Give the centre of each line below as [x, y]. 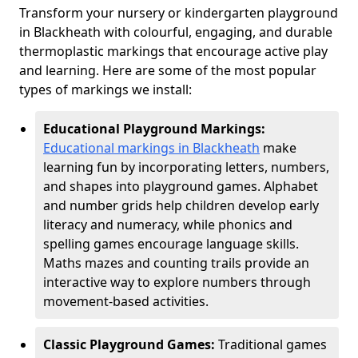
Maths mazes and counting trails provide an [176, 263]
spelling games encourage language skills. [171, 244]
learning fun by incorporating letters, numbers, [186, 167]
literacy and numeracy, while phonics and [168, 225]
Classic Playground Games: [131, 344]
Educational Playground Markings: [154, 129]
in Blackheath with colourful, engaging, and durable [176, 32]
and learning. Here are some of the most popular [168, 70]
